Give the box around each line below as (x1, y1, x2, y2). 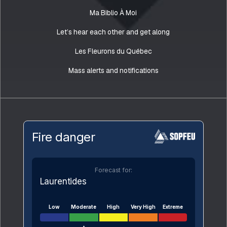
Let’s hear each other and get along (57, 27, 170, 37)
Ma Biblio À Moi (90, 8, 137, 18)
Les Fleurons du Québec (74, 47, 152, 56)
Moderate (71, 203, 97, 210)
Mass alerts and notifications (68, 66, 159, 75)
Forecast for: (95, 166, 132, 174)
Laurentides (40, 176, 87, 186)
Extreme (163, 203, 183, 210)
